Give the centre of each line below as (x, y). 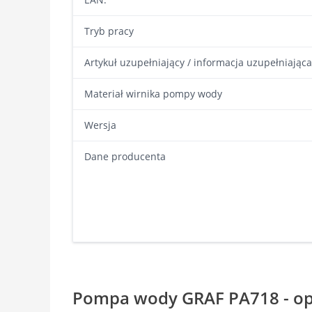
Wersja (100, 125)
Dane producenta (125, 156)
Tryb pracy (109, 31)
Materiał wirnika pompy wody (153, 94)
